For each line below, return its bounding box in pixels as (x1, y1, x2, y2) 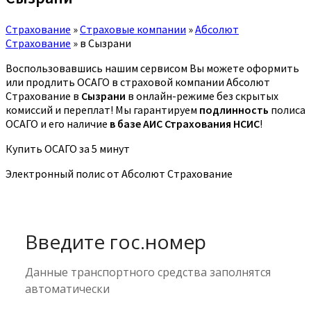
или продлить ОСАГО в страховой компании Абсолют (6, 74, 270, 89)
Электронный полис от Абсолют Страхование (6, 166, 233, 180)
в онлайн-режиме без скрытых (126, 88, 278, 103)
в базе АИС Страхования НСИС (110, 116, 260, 131)
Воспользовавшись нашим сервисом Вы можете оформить (6, 60, 299, 75)
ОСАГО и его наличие (6, 116, 110, 131)
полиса (269, 102, 305, 117)
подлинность (199, 102, 269, 117)
